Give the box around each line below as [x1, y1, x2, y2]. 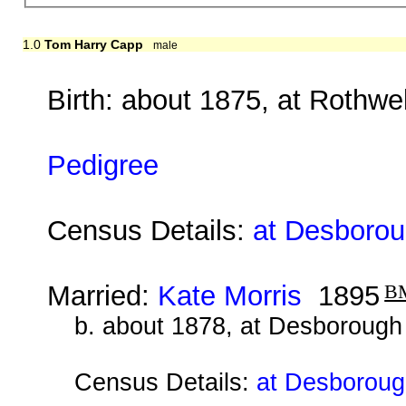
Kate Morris [158, 279, 303, 312]
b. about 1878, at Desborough [73, 312, 402, 340]
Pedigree [47, 149, 159, 181]
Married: [47, 279, 159, 312]
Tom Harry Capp [43, 36, 143, 52]
